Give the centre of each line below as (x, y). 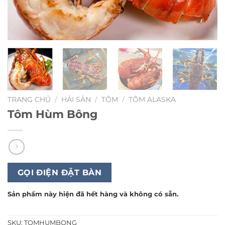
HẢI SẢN (76, 99)
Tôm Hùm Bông (52, 114)
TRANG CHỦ (29, 99)
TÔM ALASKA (152, 99)
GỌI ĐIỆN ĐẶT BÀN (60, 173)
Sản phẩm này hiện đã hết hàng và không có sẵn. (93, 194)
